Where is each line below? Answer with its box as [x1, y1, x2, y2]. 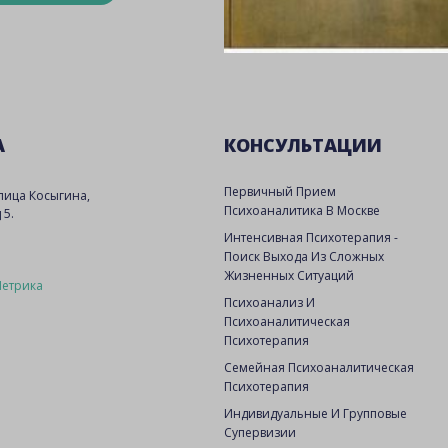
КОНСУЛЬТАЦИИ [223, 133, 382, 157]
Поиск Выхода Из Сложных [223, 248, 384, 265]
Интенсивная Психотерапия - [223, 229, 398, 246]
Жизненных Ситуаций [223, 267, 354, 284]
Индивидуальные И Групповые [223, 405, 407, 422]
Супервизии [223, 424, 296, 441]
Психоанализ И [223, 294, 315, 311]
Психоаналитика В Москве [223, 202, 380, 219]
